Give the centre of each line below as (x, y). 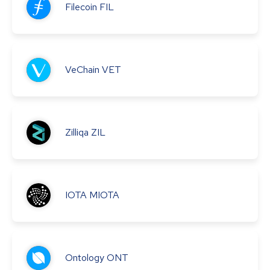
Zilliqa (77, 133)
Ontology (85, 258)
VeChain (82, 70)
